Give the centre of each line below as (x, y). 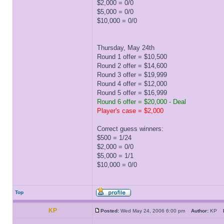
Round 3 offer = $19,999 (132, 75)
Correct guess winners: (130, 129)
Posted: (110, 211)
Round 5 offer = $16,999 (132, 93)
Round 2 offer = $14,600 (132, 66)
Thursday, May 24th (126, 48)
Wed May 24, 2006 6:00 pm (155, 211)
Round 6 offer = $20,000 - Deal (141, 102)
